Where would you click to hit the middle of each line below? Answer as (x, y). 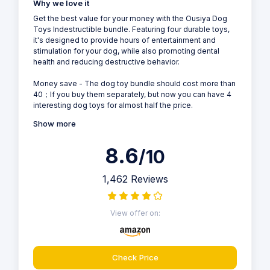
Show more (55, 123)
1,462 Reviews (135, 179)
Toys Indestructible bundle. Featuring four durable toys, (131, 29)
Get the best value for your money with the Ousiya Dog (130, 18)
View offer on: (135, 213)
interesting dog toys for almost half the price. (113, 105)
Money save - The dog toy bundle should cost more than (134, 83)
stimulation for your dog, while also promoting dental (126, 51)
